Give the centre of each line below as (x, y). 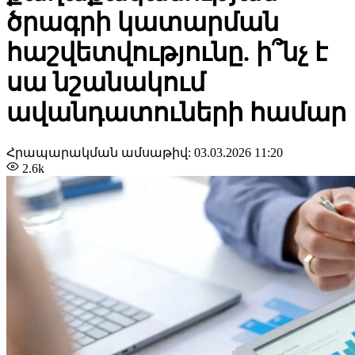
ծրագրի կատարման (143, 23)
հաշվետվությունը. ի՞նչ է (167, 53)
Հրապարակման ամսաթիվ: (100, 152)
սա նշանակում (106, 83)
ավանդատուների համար (176, 113)
